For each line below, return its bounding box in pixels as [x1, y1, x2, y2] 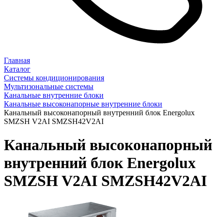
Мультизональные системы [4, 82, 93, 91]
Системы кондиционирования [4, 73, 104, 82]
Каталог [4, 64, 31, 73]
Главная [4, 56, 30, 64]
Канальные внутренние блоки [4, 91, 104, 99]
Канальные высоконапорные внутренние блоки [4, 99, 162, 108]
